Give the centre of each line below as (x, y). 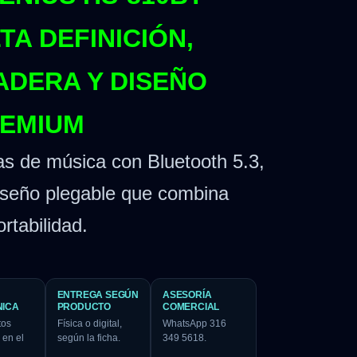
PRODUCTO (84, 307)
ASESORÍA (187, 295)
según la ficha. (88, 338)
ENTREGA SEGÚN (98, 295)
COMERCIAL (191, 307)
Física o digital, (89, 324)
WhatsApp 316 (195, 324)
